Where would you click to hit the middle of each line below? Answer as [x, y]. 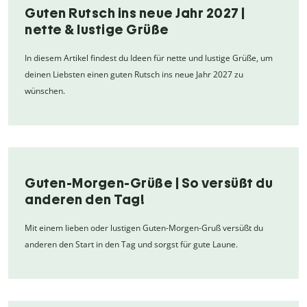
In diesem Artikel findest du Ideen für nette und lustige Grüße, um [149, 58]
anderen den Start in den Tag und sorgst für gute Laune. [131, 244]
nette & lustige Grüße [97, 29]
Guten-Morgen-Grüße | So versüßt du [149, 183]
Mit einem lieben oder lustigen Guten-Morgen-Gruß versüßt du [144, 228]
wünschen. [45, 90]
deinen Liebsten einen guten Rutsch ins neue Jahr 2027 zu [134, 74]
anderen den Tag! [85, 199]
